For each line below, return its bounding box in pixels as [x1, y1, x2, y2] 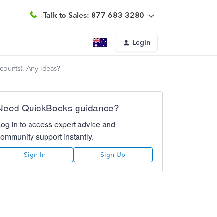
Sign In [24, 151, 46, 159]
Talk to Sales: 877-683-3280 [43, 10, 144, 20]
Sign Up [100, 151, 125, 159]
